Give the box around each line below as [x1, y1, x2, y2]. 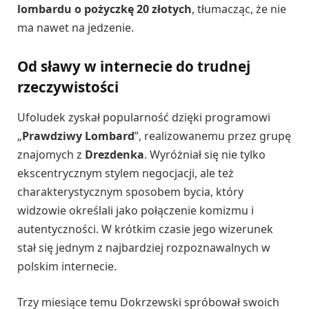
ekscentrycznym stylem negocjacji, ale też [17, 165, 234, 181]
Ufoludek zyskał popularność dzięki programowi [17, 109, 270, 125]
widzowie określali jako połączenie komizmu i [17, 202, 254, 218]
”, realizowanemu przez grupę [134, 128, 291, 143]
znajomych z [17, 146, 85, 162]
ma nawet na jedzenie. [17, 19, 134, 35]
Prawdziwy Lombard [22, 128, 134, 143]
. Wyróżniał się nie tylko [144, 146, 266, 162]
